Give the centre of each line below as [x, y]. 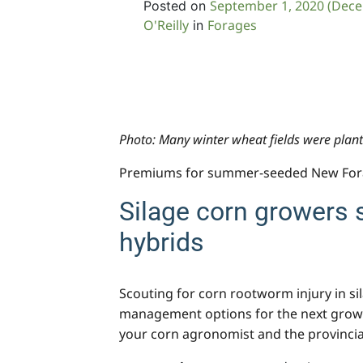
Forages [232, 25]
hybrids [162, 243]
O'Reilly [166, 25]
